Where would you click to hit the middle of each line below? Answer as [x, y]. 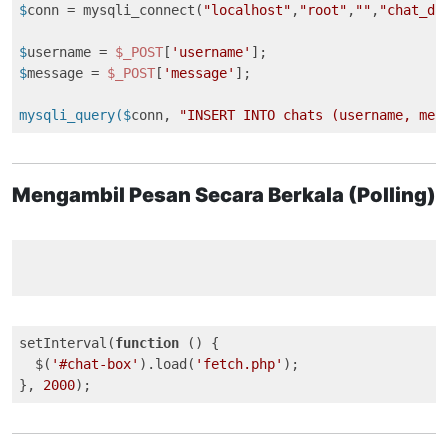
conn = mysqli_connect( [115, 10]
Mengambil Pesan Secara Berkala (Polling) [224, 195]
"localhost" [247, 10]
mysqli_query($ [75, 115]
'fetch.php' [239, 364]
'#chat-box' [95, 364]
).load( [167, 364]
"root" [323, 10]
